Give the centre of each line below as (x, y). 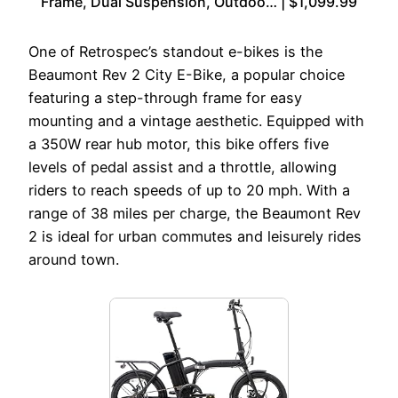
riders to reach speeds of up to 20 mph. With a (189, 190)
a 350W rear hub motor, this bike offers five (179, 143)
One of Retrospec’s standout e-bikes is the (175, 51)
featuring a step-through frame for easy (165, 97)
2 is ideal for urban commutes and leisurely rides (195, 236)
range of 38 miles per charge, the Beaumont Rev (195, 213)
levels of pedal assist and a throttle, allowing (183, 167)
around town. (74, 259)
